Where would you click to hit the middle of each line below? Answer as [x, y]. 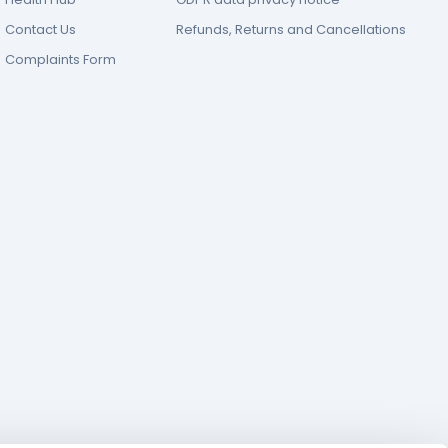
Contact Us [40, 29]
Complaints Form [60, 59]
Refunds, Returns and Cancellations [291, 29]
